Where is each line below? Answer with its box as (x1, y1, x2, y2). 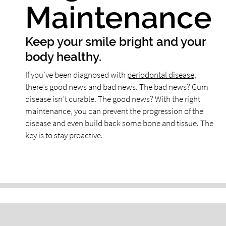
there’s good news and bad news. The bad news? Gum (25, 81, 208, 92)
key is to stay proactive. (25, 130, 103, 141)
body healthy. (25, 49, 101, 65)
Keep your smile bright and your (25, 34, 206, 49)
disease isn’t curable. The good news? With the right (25, 93, 200, 104)
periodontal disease (127, 69, 194, 80)
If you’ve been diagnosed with (25, 69, 127, 80)
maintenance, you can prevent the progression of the (25, 105, 203, 117)
